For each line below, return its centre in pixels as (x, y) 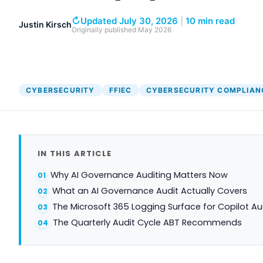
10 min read (210, 21)
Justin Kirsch (45, 24)
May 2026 (155, 29)
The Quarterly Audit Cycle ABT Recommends (147, 222)
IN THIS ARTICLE (75, 153)
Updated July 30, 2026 (129, 21)
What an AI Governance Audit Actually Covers (150, 190)
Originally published (105, 29)
